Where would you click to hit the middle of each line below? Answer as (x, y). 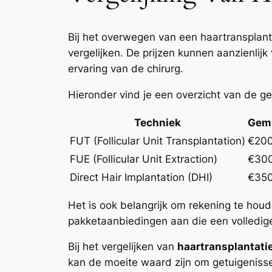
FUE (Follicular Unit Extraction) (144, 159)
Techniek (158, 122)
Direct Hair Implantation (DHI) (141, 177)
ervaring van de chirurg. (126, 69)
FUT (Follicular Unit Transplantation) (158, 141)
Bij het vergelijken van (123, 247)
